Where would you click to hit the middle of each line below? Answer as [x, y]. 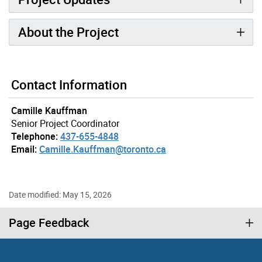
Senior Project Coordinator [65, 124]
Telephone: [35, 137]
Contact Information [69, 85]
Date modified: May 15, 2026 [60, 195]
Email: [24, 149]
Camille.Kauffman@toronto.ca [103, 149]
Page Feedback [49, 223]
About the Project [68, 32]
